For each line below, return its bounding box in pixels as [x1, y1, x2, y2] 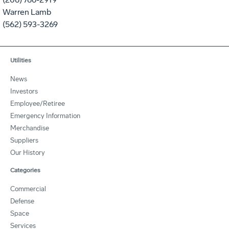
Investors [10, 87, 38, 95]
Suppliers [10, 136, 38, 144]
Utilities [10, 56, 31, 64]
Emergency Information [10, 111, 80, 120]
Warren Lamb [3, 7, 51, 17]
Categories [10, 166, 40, 174]
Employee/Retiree [10, 99, 65, 107]
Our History [10, 148, 45, 156]
